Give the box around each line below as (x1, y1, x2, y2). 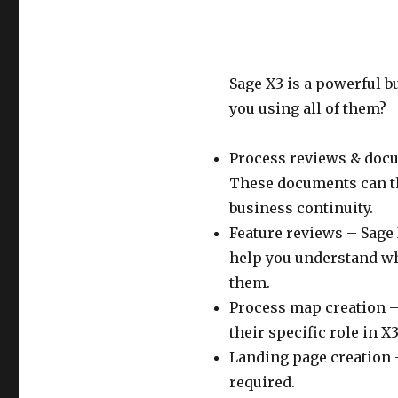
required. (228, 373, 295, 392)
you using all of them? (228, 99, 386, 118)
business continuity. (228, 199, 373, 218)
